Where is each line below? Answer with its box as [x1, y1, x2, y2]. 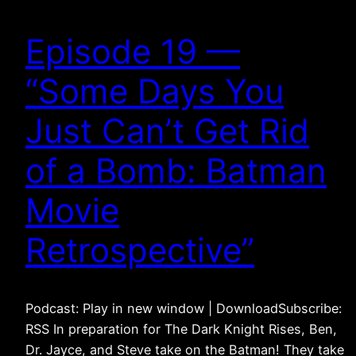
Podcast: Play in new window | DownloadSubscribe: [25, 300, 342, 316]
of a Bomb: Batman [25, 149, 327, 191]
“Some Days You [25, 70, 284, 111]
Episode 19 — [25, 30, 240, 72]
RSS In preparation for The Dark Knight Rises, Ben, [25, 320, 337, 337]
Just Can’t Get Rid [25, 110, 309, 151]
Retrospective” [25, 229, 254, 270]
